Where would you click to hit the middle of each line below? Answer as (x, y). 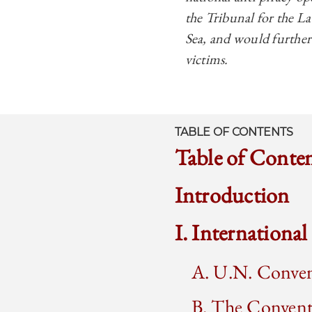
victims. (206, 59)
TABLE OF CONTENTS (234, 132)
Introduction (232, 195)
